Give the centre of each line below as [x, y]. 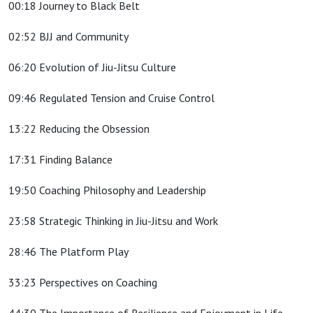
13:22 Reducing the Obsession [79, 129]
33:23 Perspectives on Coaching [83, 282]
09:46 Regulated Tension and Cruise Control [111, 98]
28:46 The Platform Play [68, 252]
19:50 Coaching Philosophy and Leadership [107, 190]
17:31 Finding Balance [60, 159]
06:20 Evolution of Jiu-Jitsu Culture [92, 67]
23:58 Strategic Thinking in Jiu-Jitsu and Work [113, 221]
